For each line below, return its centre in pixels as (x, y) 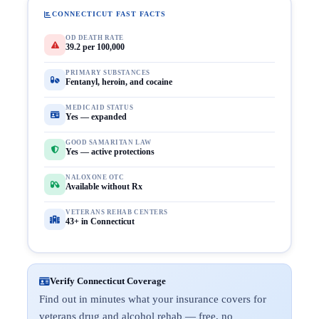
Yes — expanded (96, 117)
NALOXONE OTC (95, 177)
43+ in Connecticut (100, 221)
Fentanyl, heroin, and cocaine (119, 82)
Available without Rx (104, 187)
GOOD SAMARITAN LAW (109, 142)
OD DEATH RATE (95, 38)
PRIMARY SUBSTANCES (108, 73)
